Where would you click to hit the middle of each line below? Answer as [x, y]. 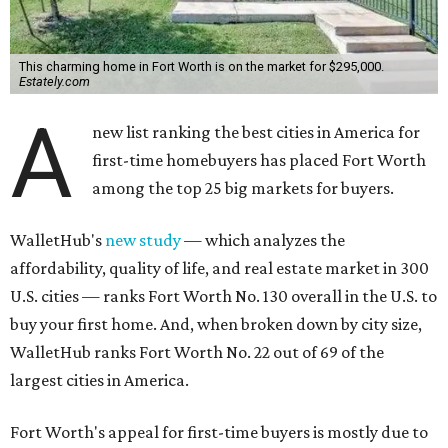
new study [143, 240]
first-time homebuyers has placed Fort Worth [259, 160]
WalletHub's [57, 240]
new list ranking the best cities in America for [256, 132]
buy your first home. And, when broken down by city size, [216, 324]
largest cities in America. [99, 380]
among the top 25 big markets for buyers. [243, 188]
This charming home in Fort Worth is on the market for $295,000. [201, 67]
